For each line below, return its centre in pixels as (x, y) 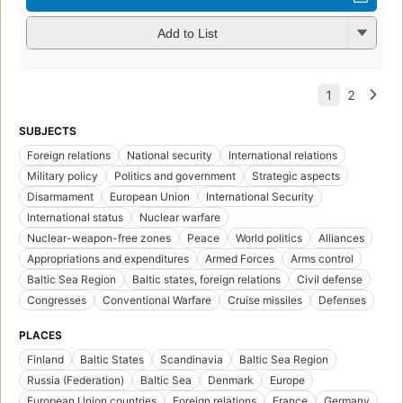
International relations (283, 155)
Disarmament (60, 196)
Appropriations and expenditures (108, 258)
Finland (45, 359)
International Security (260, 196)
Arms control (322, 258)
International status (75, 217)
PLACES (40, 335)
